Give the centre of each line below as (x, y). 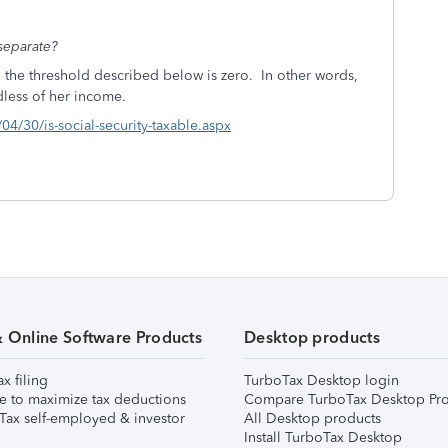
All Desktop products (312, 418)
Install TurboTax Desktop (323, 437)
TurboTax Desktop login (321, 380)
